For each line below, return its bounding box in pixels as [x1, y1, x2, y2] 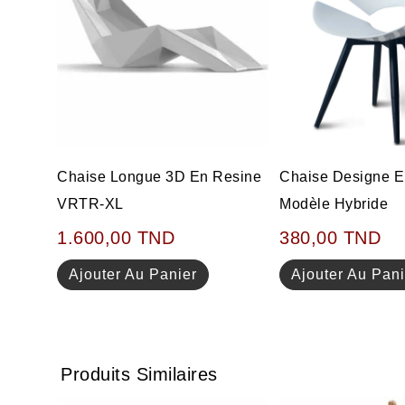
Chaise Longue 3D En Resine [57, 169, 262, 185]
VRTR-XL [57, 196, 124, 212]
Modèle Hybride [279, 196, 389, 212]
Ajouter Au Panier [69, 267, 198, 283]
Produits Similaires [61, 363, 218, 384]
